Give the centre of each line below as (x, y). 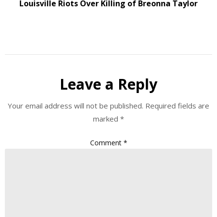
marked (107, 119)
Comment (107, 142)
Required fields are (177, 106)
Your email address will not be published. (76, 106)
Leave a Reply (108, 84)
